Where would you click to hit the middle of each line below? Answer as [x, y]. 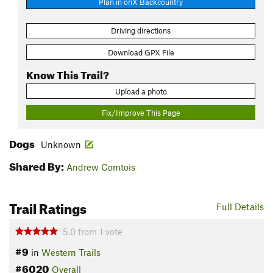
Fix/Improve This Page [141, 112]
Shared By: [37, 165]
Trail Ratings [48, 207]
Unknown [61, 145]
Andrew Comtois [101, 167]
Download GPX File [141, 52]
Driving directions [141, 31]
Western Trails [71, 253]
